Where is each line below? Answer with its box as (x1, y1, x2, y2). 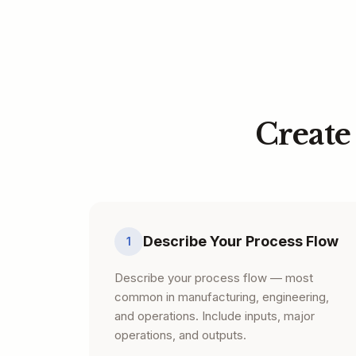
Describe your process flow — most (114, 270, 313, 285)
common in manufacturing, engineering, (114, 289, 329, 304)
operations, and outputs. (114, 327, 246, 342)
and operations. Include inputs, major (114, 308, 315, 323)
